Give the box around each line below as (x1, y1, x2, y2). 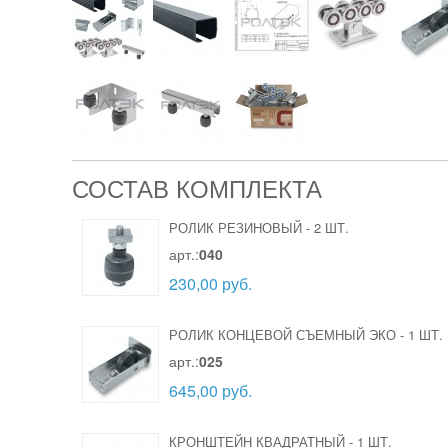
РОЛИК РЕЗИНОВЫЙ (169, 218, 302, 237)
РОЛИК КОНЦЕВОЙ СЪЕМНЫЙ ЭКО (169, 325, 396, 344)
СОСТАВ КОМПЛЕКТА (72, 170, 322, 205)
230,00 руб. (169, 271, 252, 295)
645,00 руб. (169, 378, 252, 402)
